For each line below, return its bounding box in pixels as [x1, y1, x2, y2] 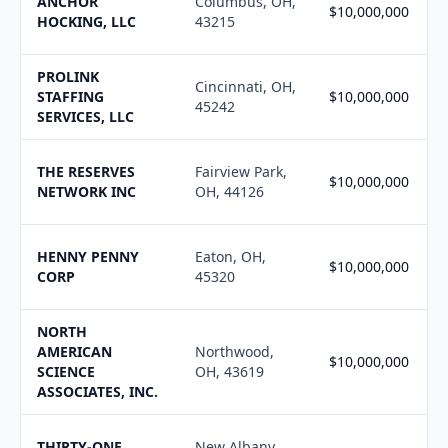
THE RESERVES [37, 162, 135, 181]
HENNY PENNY [37, 247, 139, 266]
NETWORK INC [37, 182, 136, 201]
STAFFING [37, 87, 104, 106]
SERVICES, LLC [37, 107, 134, 126]
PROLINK [37, 67, 99, 86]
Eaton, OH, [195, 247, 266, 266]
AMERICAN [37, 342, 112, 361]
